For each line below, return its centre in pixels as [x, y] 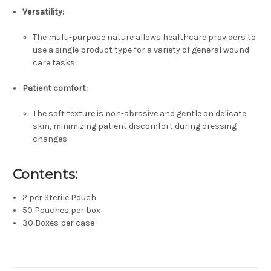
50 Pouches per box [62, 211]
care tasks [54, 63]
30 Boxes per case [59, 223]
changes [50, 139]
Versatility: [44, 12]
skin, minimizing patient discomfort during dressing [134, 126]
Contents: [45, 175]
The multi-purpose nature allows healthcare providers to [144, 38]
